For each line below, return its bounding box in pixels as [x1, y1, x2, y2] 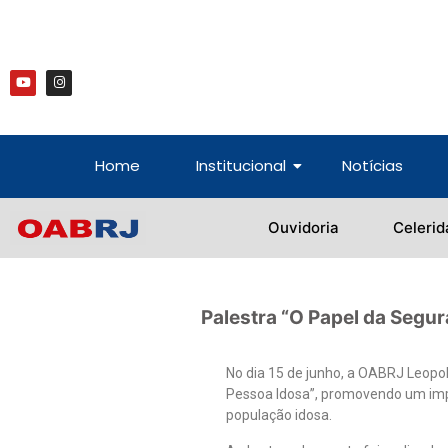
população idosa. [226, 407, 333, 424]
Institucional [196, 155, 286, 177]
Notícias [342, 155, 403, 177]
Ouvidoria [268, 218, 340, 238]
